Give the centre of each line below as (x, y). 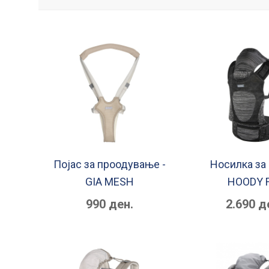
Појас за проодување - (110, 165)
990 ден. (110, 204)
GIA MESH (110, 182)
